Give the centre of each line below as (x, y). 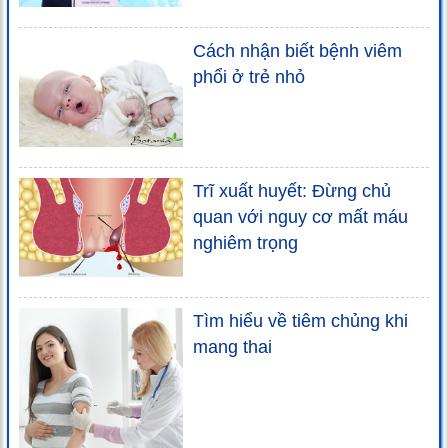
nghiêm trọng (245, 243)
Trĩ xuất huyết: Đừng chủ (292, 191)
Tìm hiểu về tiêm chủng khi (300, 320)
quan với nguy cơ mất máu (300, 217)
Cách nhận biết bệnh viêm (297, 51)
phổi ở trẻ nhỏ (249, 77)
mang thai (232, 346)
